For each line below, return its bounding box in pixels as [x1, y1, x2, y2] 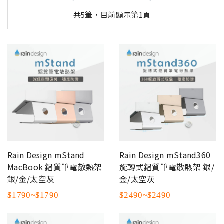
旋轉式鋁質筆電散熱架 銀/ [119, 160, 214, 173]
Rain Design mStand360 [119, 148, 211, 161]
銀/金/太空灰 [7, 172, 55, 185]
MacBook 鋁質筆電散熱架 [7, 160, 102, 173]
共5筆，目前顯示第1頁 [73, 9, 151, 20]
